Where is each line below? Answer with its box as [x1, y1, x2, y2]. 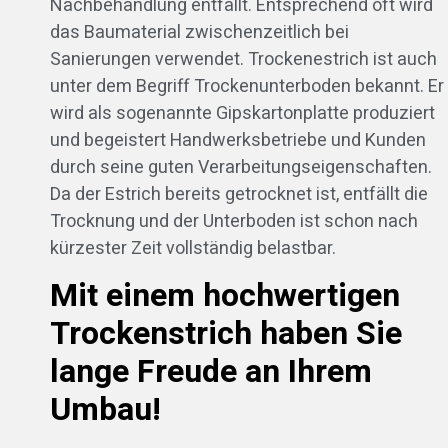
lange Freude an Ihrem [50, 347, 372, 395]
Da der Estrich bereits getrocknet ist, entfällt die [50, 181, 428, 209]
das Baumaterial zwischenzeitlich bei [50, 19, 349, 47]
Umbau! [50, 385, 161, 433]
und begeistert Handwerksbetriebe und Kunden [50, 127, 426, 155]
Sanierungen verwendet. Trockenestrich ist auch [50, 46, 437, 74]
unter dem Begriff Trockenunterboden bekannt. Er [50, 73, 444, 101]
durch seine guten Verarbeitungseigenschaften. [50, 154, 432, 182]
